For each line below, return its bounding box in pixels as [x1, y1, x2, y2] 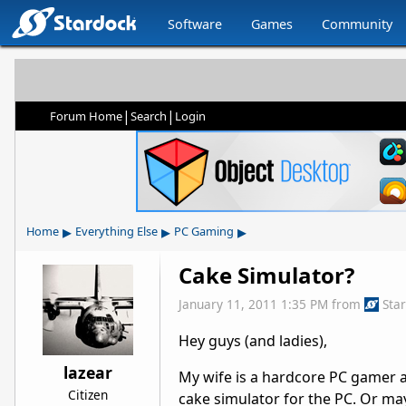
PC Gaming [173, 223, 234, 239]
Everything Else [74, 223, 158, 239]
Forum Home [50, 108, 122, 124]
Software [168, 15, 223, 33]
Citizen [68, 386, 108, 403]
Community [322, 15, 393, 33]
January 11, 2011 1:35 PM [179, 295, 328, 313]
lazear [63, 362, 112, 383]
